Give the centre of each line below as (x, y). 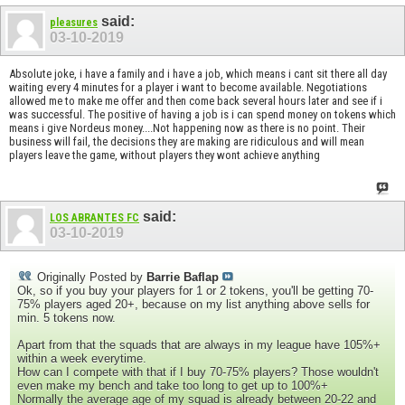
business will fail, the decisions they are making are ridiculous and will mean (187, 142)
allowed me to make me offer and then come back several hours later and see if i (196, 101)
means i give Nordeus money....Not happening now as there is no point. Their (187, 128)
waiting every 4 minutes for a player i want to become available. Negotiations (188, 88)
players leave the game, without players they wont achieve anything (165, 155)
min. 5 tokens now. (66, 318)
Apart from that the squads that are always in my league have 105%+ (199, 345)
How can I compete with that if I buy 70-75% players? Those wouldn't (198, 372)
